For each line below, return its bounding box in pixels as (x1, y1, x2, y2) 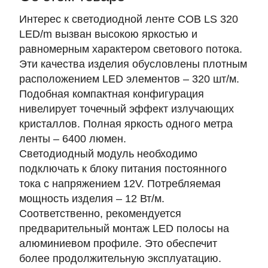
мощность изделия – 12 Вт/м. (19, 193, 165, 205)
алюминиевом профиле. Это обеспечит (19, 237, 217, 249)
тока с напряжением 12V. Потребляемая (19, 178, 221, 190)
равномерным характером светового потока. (19, 43, 242, 55)
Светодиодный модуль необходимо (19, 148, 197, 160)
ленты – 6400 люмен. (19, 133, 126, 145)
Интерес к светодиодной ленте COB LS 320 (19, 13, 238, 25)
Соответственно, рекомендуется (19, 208, 181, 220)
